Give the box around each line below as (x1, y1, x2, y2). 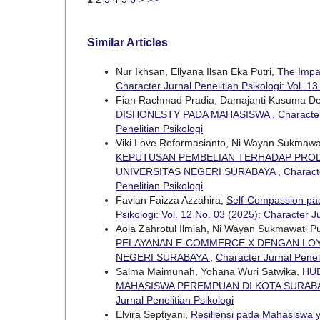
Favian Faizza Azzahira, (116, 194, 226, 206)
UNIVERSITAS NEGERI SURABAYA (116, 165, 278, 177)
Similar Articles (87, 36, 168, 49)
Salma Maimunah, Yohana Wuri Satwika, (116, 265, 302, 277)
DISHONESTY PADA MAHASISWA (116, 108, 272, 120)
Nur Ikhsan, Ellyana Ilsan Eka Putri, (116, 65, 277, 77)
